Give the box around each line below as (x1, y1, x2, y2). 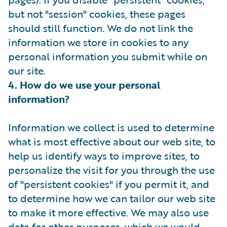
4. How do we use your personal (8, 77, 161, 92)
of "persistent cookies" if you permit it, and (8, 176, 209, 192)
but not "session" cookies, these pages (8, 6, 185, 21)
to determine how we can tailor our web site (8, 191, 215, 206)
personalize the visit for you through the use (8, 162, 215, 177)
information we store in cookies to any (8, 34, 188, 50)
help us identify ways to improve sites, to (8, 148, 200, 163)
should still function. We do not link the (8, 20, 193, 35)
